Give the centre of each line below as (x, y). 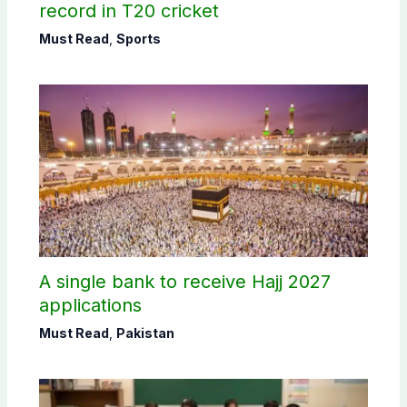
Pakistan (145, 333)
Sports (138, 39)
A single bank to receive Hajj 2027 (184, 282)
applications (90, 306)
